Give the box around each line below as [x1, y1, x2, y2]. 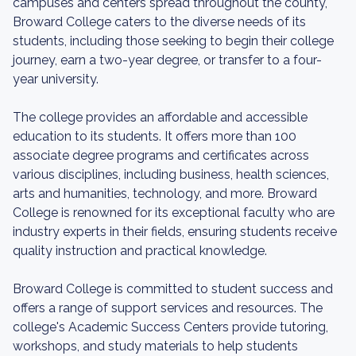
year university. [13, 72, 99, 87]
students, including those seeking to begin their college [13, 33, 334, 48]
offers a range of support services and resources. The [13, 300, 323, 315]
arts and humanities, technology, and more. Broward [13, 186, 317, 201]
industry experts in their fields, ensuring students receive [13, 224, 337, 239]
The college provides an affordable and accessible [13, 110, 308, 125]
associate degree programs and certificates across [13, 148, 309, 163]
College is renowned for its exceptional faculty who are [13, 205, 335, 220]
